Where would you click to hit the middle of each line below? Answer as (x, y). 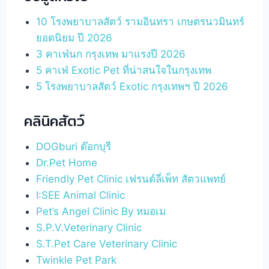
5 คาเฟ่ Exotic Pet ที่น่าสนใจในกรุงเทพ (124, 70)
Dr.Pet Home (67, 163)
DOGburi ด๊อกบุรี (74, 147)
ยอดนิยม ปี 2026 (74, 38)
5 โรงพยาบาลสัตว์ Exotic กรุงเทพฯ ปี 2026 (132, 86)
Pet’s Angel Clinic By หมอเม (101, 211)
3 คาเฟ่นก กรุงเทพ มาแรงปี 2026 (111, 54)
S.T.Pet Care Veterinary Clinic (107, 244)
